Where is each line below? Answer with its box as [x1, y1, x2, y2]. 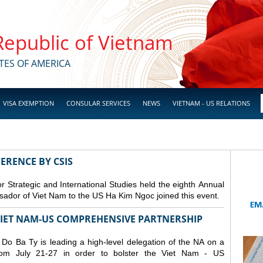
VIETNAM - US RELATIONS [173, 99, 250, 107]
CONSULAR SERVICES [66, 99, 130, 107]
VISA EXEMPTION [3, 99, 54, 107]
